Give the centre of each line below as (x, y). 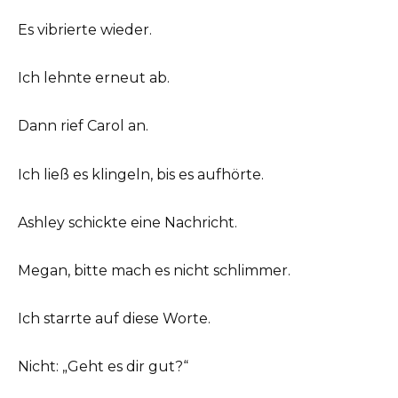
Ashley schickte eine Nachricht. (127, 222)
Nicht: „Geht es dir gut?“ (103, 367)
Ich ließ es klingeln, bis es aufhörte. (141, 174)
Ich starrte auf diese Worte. (114, 319)
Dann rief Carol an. (83, 126)
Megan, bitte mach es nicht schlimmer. (154, 270)
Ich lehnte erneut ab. (94, 78)
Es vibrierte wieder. (85, 30)
